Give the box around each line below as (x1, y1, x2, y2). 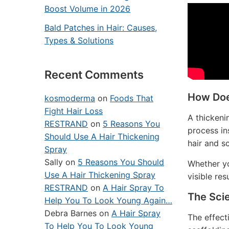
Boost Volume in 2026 (44, 4, 130, 14)
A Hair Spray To (103, 182, 164, 193)
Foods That (110, 93, 153, 103)
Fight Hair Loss (44, 106, 103, 116)
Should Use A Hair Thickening (44, 131, 159, 142)
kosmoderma (44, 93, 95, 103)
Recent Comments (44, 68, 144, 81)
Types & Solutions (44, 35, 113, 45)
